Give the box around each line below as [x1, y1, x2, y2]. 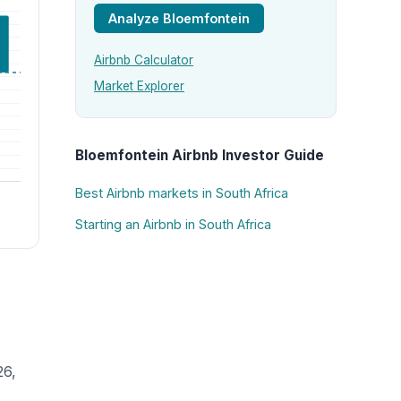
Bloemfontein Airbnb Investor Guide [75, 146, 324, 164]
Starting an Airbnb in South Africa [75, 216, 271, 232]
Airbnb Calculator [94, 53, 193, 68]
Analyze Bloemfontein [108, 11, 250, 26]
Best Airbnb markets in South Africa [75, 185, 288, 201]
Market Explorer [94, 79, 184, 94]
